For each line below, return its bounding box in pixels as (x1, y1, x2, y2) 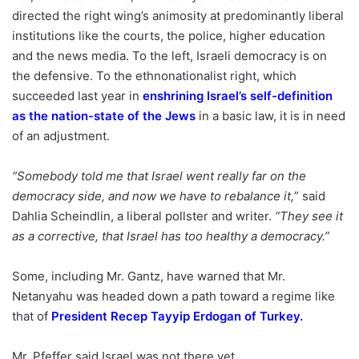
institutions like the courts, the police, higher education (12, 28, 325, 43)
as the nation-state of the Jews (12, 108, 196, 123)
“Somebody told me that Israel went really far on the (12, 168, 306, 184)
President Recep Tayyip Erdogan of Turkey (51, 309, 300, 324)
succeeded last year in (12, 88, 143, 103)
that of (12, 309, 51, 324)
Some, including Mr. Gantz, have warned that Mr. (12, 268, 285, 284)
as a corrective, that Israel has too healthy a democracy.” (12, 228, 329, 244)
